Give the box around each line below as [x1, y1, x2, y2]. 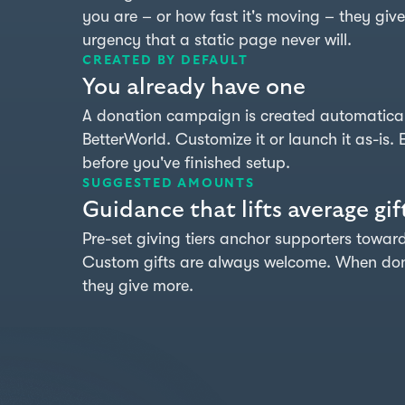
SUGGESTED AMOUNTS [82, 177, 255, 191]
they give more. [82, 277, 193, 296]
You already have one [82, 75, 306, 99]
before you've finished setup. [82, 154, 290, 173]
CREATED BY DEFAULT [82, 54, 249, 68]
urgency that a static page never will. [82, 31, 352, 50]
